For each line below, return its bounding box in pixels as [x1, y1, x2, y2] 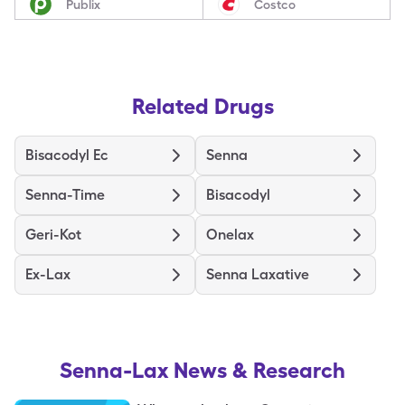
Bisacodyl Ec [25, 146, 108, 164]
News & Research [174, 357, 345, 383]
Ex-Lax [25, 266, 71, 283]
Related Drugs [131, 93, 274, 119]
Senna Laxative [206, 266, 309, 283]
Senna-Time [25, 186, 105, 203]
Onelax [206, 226, 254, 243]
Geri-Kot [25, 226, 81, 243]
